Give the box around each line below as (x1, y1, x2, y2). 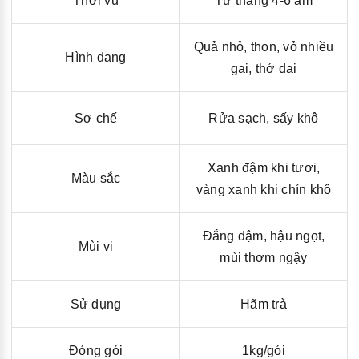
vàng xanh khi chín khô (196, 182, 332, 196)
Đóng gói (69, 343, 123, 357)
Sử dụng (70, 296, 122, 311)
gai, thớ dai (230, 61, 297, 75)
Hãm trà (240, 296, 287, 311)
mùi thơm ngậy (220, 250, 308, 264)
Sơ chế (74, 111, 118, 125)
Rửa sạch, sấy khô (208, 111, 319, 125)
